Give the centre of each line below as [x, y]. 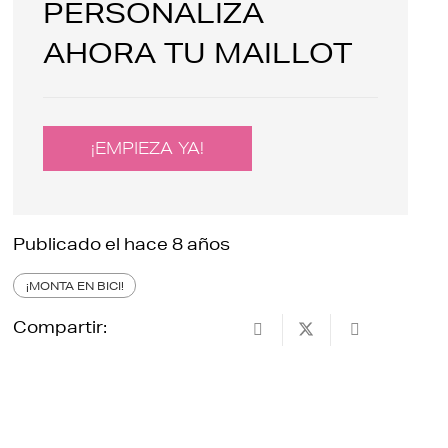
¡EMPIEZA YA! [148, 147]
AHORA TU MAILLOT [198, 53]
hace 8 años [177, 244]
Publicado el [69, 244]
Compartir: [60, 326]
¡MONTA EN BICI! [74, 286]
